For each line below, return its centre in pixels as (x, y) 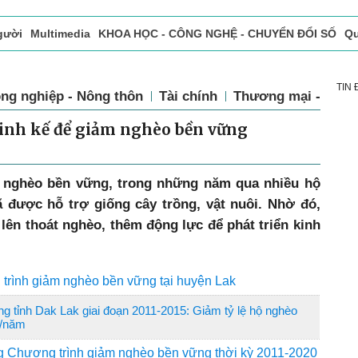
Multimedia (60, 34)
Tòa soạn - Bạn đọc (109, 67)
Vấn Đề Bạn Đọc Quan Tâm (245, 67)
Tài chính (188, 96)
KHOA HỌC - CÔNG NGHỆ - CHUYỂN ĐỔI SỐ (217, 34)
